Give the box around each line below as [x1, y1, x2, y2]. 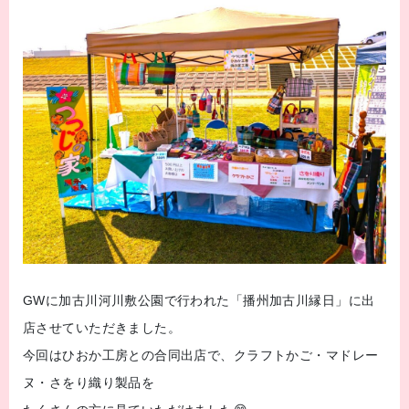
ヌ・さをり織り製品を [23, 374, 155, 390]
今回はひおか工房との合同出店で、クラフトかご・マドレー [23, 347, 379, 362]
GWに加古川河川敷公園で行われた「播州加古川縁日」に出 [23, 292, 375, 308]
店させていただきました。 [23, 320, 182, 335]
